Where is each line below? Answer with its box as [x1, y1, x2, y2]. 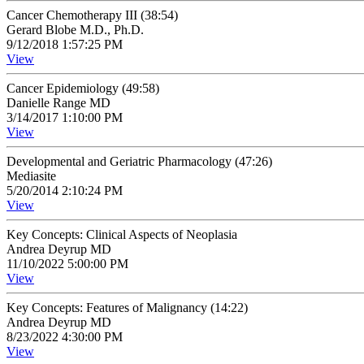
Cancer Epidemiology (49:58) [6, 81, 159, 95]
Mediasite [6, 169, 56, 183]
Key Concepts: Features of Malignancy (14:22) [6, 301, 248, 314]
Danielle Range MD [6, 96, 110, 110]
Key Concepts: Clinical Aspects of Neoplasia [6, 227, 237, 241]
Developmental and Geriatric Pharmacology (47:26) [6, 154, 272, 168]
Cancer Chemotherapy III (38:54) [6, 8, 178, 22]
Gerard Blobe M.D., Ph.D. [6, 23, 144, 37]
